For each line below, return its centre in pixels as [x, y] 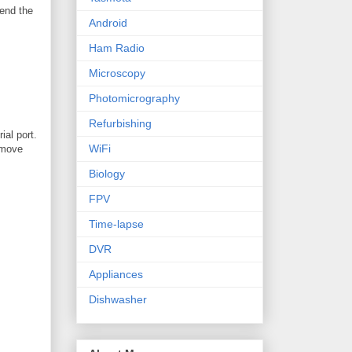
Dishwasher [118, 300]
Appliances [116, 275]
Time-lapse [116, 224]
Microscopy [117, 73]
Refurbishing [120, 124]
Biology [107, 174]
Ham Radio [117, 48]
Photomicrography [134, 99]
